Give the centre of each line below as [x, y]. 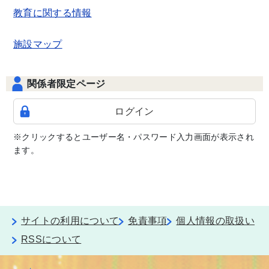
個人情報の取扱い [216, 221]
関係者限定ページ [66, 83]
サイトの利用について [70, 221]
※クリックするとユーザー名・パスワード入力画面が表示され [134, 137]
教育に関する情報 [53, 13]
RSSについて [51, 239]
